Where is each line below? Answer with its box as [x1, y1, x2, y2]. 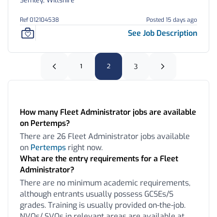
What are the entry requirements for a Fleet [20, 154, 178, 164]
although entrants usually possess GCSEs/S [20, 189, 173, 199]
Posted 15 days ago [146, 16, 197, 24]
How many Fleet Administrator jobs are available [20, 107, 196, 117]
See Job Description [128, 28, 197, 38]
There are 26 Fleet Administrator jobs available [20, 131, 190, 141]
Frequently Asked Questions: [20, 91, 151, 104]
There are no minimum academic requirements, [20, 178, 190, 188]
